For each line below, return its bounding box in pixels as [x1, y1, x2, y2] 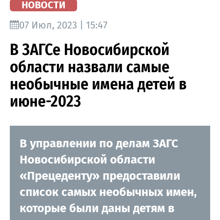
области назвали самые [10, 57, 169, 76]
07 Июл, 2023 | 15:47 [19, 19, 108, 31]
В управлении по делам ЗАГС [20, 136, 178, 150]
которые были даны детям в [20, 201, 174, 215]
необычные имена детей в [10, 74, 187, 93]
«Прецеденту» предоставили [20, 168, 180, 183]
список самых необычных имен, [20, 185, 197, 199]
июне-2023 [10, 91, 81, 110]
